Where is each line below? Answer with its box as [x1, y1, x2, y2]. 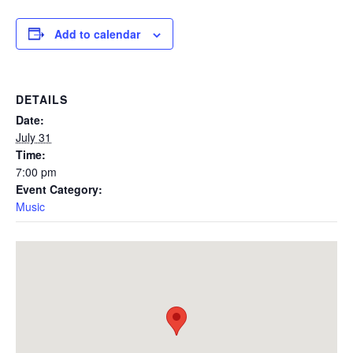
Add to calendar [54, 25, 140, 42]
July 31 [16, 128, 51, 145]
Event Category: [16, 180, 102, 197]
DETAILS [16, 91, 68, 107]
